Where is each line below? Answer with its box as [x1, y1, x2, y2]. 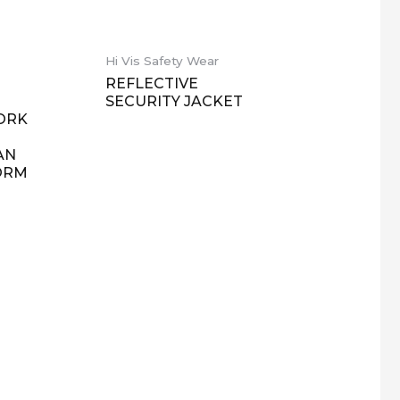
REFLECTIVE [105, 74, 199, 92]
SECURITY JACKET [105, 92, 244, 110]
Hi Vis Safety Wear [105, 53, 220, 68]
